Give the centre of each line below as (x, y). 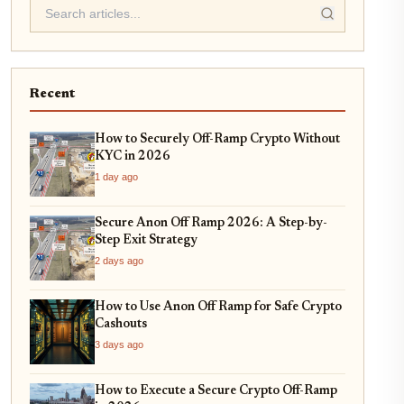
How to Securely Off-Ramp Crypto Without (217, 139)
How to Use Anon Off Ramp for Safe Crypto (218, 307)
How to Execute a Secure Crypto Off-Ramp (216, 391)
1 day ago (116, 176)
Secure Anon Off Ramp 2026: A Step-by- (211, 223)
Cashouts (121, 324)
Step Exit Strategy (146, 240)
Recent (52, 94)
